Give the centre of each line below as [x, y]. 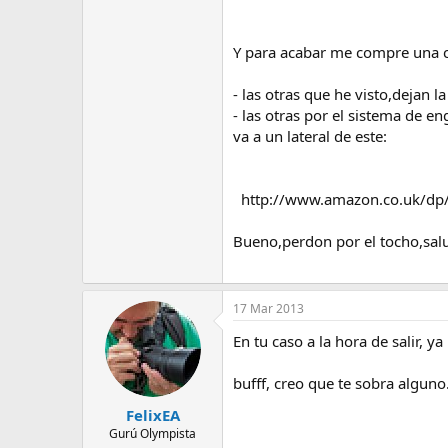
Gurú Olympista [152, 433]
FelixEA [152, 414]
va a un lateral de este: [310, 136]
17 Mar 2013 [268, 308]
